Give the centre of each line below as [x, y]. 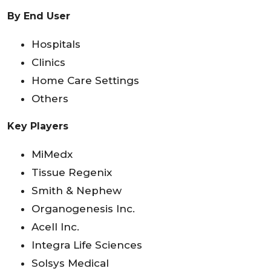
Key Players [38, 126]
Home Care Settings [85, 81]
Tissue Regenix [72, 173]
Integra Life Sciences [87, 245]
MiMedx [52, 155]
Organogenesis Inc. [83, 209]
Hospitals [56, 44]
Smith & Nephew [77, 191]
